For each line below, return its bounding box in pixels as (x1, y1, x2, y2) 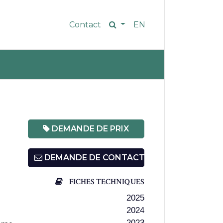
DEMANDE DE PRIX (50, 124, 129, 133)
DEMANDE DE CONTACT (42, 153, 145, 162)
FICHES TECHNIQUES (68, 177, 144, 187)
